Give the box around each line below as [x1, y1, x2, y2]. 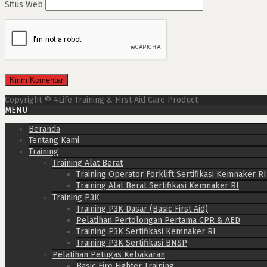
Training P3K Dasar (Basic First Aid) [76, 203, 208, 214]
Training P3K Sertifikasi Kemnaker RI [76, 226, 216, 237]
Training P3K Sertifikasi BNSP [76, 237, 187, 248]
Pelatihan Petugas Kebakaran [52, 249, 165, 260]
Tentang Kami [29, 135, 79, 145]
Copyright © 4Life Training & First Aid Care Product [5, 94, 198, 105]
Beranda [29, 123, 60, 134]
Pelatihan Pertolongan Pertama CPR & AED [76, 215, 240, 225]
